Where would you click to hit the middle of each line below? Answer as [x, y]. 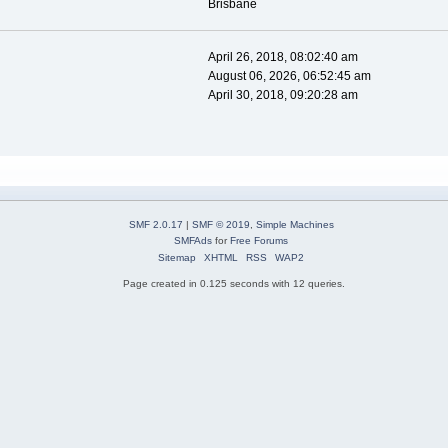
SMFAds [193, 241]
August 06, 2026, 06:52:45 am [289, 76]
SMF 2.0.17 [155, 225]
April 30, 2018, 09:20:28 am [282, 95]
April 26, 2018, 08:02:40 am [282, 57]
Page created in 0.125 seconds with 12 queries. [233, 284]
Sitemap [177, 258]
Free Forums [259, 241]
